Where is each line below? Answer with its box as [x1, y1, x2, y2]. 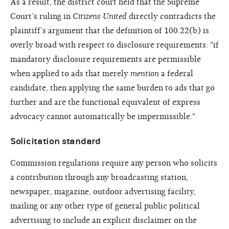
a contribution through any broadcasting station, [10, 172, 188, 182]
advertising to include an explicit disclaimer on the [10, 215, 197, 225]
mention [130, 68, 159, 78]
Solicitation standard [10, 135, 101, 147]
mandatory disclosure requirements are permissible [10, 54, 201, 64]
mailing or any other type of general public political [10, 201, 200, 211]
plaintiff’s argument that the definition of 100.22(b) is [10, 26, 209, 35]
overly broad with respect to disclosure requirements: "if [10, 40, 219, 50]
